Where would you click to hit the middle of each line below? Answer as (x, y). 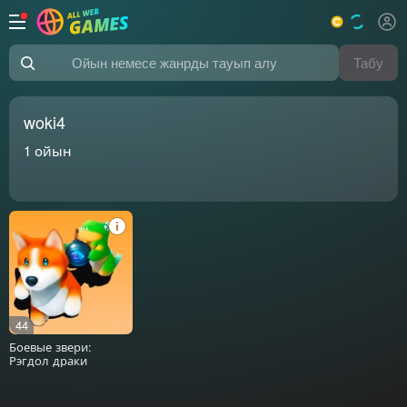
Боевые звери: (50, 346)
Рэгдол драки (48, 360)
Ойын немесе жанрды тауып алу (123, 71)
